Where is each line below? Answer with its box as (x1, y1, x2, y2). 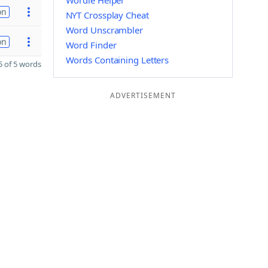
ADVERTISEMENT (109, 90, 176, 100)
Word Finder (65, 39, 117, 51)
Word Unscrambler (65, 24, 143, 36)
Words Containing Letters (65, 54, 169, 66)
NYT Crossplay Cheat (65, 9, 149, 21)
